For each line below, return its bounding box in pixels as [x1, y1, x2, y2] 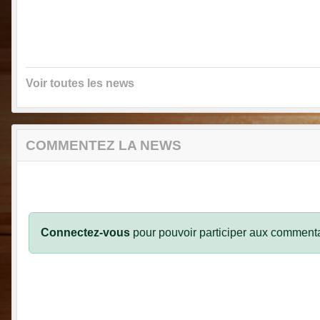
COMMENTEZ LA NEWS [26, 138, 181, 154]
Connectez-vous [41, 226, 130, 239]
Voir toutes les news [26, 77, 134, 90]
